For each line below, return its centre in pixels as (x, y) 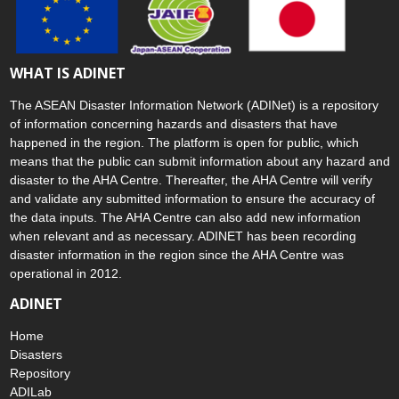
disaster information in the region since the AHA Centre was (176, 255)
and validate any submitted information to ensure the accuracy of (192, 199)
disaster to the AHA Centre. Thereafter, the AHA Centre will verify (191, 180)
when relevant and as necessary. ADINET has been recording (183, 236)
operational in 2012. (65, 274)
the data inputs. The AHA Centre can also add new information (185, 218)
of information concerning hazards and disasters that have (173, 124)
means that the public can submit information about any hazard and (199, 162)
